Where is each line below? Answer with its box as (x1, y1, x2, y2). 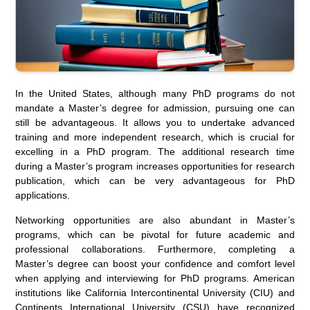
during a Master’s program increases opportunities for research (15, 161, 295, 172)
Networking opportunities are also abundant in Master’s (15, 215, 295, 226)
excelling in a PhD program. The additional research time (15, 146, 295, 158)
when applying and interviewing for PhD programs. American (15, 273, 295, 284)
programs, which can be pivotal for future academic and (15, 229, 295, 241)
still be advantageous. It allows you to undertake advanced (15, 117, 295, 129)
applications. (15, 190, 71, 201)
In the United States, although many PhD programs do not (15, 88, 295, 100)
